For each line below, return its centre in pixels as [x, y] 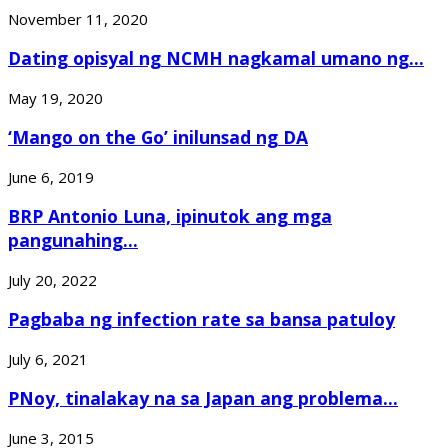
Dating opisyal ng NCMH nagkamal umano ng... [216, 58]
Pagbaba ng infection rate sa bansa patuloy [201, 319]
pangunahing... [73, 240]
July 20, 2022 [52, 279]
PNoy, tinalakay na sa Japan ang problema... [203, 398]
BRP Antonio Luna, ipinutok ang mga [170, 216]
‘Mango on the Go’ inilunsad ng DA [158, 137]
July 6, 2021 [48, 358]
